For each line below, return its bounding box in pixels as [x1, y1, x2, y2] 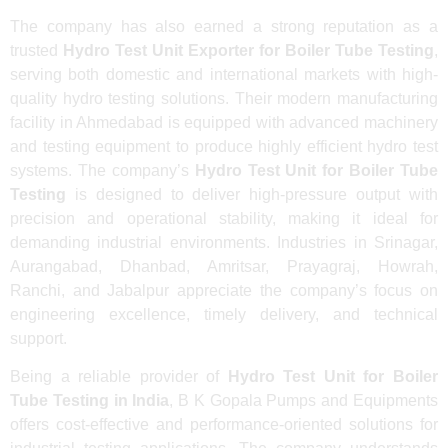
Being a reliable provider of [10, 368, 228, 386]
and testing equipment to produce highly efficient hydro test [10, 138, 438, 156]
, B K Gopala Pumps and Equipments [169, 392, 439, 410]
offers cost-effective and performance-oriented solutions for [10, 416, 438, 434]
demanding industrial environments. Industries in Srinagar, [10, 234, 438, 252]
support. [10, 330, 67, 348]
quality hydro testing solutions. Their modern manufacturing [10, 90, 438, 108]
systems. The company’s [10, 162, 195, 180]
